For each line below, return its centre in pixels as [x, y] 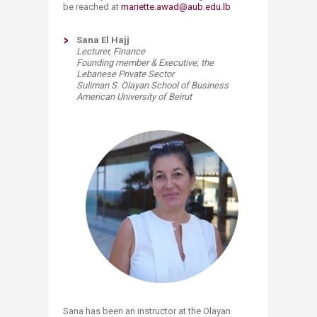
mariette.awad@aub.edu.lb [176, 7]
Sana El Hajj [103, 40]
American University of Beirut [134, 97]
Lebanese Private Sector [125, 74]
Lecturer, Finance [111, 52]
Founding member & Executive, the [145, 63]
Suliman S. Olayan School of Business [152, 86]
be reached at [92, 7]
